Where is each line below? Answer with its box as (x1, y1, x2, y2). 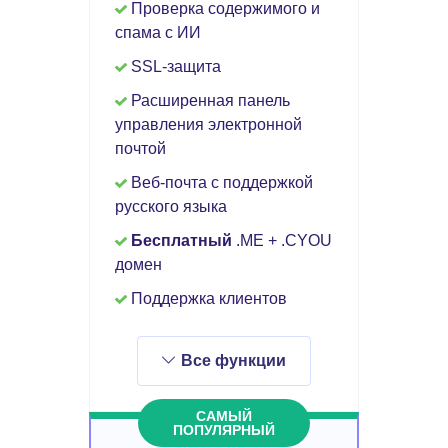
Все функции (181, 349, 287, 372)
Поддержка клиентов (127, 290, 287, 307)
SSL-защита (127, 58, 221, 75)
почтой (115, 140, 166, 157)
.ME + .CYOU (232, 232, 332, 249)
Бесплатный (131, 232, 232, 249)
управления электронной (115, 116, 302, 133)
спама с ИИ (115, 24, 201, 41)
